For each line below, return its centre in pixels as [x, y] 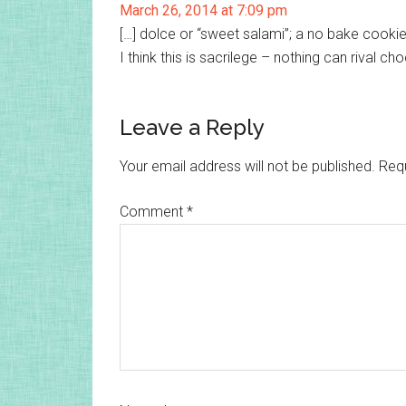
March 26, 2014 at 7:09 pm [203, 11]
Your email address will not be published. [247, 167]
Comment [153, 212]
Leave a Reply [192, 128]
